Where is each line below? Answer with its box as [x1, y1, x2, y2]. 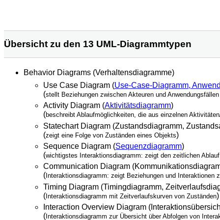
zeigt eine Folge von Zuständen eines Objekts [46, 131, 176, 139]
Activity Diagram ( [43, 101, 105, 110]
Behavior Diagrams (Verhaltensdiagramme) [24, 68, 174, 77]
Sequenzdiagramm [115, 141, 182, 150]
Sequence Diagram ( [43, 141, 115, 150]
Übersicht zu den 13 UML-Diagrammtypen [4, 38, 192, 49]
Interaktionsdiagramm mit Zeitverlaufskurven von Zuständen [46, 192, 217, 200]
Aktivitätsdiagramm [105, 101, 171, 110]
